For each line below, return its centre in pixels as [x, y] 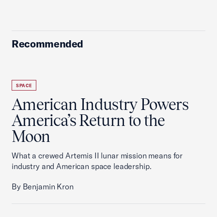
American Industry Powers [100, 104]
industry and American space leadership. [82, 166]
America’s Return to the [88, 120]
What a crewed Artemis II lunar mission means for [97, 155]
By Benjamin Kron [43, 186]
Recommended [48, 44]
